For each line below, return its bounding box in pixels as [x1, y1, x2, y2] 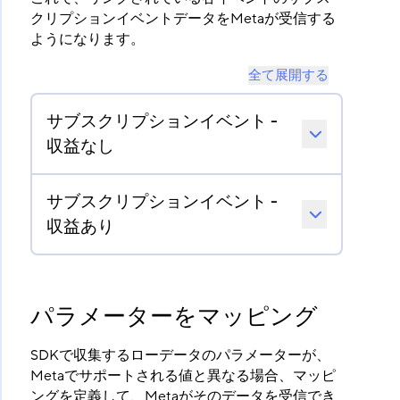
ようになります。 [29, 29, 145, 50]
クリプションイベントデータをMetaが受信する [29, 9, 336, 29]
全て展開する [248, 66, 329, 85]
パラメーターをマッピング [29, 302, 318, 333]
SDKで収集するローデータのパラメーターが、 [29, 346, 330, 366]
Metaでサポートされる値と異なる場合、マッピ [29, 366, 336, 387]
